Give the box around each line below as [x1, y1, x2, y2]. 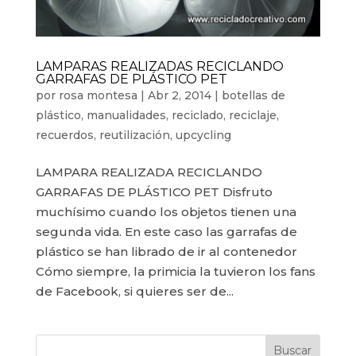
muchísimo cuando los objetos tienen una [35, 203, 296, 219]
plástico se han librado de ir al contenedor [35, 243, 297, 259]
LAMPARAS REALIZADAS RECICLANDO [35, 58, 284, 74]
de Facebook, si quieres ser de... [35, 283, 234, 299]
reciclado [171, 107, 223, 122]
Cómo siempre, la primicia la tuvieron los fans [35, 263, 315, 279]
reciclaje [228, 107, 277, 122]
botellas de [221, 87, 285, 103]
